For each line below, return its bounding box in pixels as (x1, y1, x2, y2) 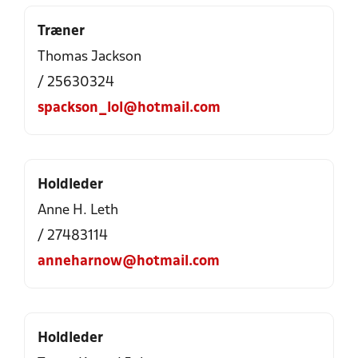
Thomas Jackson (38, 50, 141, 64)
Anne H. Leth (38, 204, 118, 217)
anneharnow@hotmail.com (38, 255, 220, 268)
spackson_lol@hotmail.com (38, 101, 221, 115)
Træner (38, 25, 85, 38)
